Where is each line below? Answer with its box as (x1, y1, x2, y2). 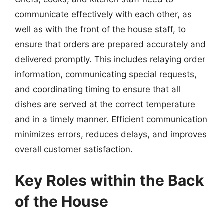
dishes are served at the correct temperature (15, 99, 195, 109)
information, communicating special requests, (15, 69, 197, 79)
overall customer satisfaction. (15, 144, 133, 154)
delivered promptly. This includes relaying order (15, 54, 205, 64)
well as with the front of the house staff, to (15, 24, 186, 34)
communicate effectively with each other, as (15, 9, 192, 19)
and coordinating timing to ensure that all (15, 84, 180, 94)
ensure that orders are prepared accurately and (15, 39, 206, 49)
